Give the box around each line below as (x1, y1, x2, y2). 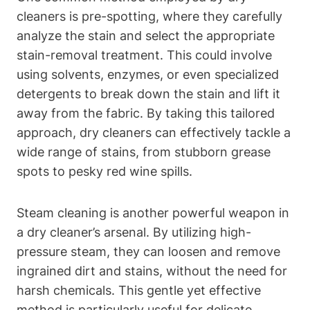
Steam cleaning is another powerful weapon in (17, 205, 289, 220)
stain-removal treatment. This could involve (17, 47, 272, 62)
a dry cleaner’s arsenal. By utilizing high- (17, 224, 251, 239)
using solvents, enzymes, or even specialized (17, 66, 279, 82)
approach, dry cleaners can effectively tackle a (17, 125, 291, 140)
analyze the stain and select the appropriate (17, 28, 275, 43)
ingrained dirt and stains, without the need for (17, 263, 287, 278)
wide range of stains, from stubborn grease (17, 144, 271, 159)
